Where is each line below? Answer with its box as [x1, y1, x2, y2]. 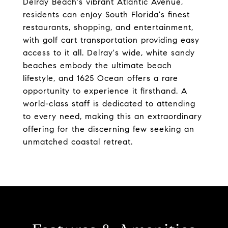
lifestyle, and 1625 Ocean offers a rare [23, 73, 178, 83]
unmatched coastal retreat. [23, 137, 133, 147]
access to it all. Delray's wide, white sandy [23, 48, 195, 58]
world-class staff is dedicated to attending [23, 99, 195, 108]
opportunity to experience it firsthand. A [23, 86, 187, 96]
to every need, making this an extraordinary [23, 111, 202, 121]
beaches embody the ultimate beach [23, 61, 172, 70]
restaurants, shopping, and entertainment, [23, 22, 193, 32]
